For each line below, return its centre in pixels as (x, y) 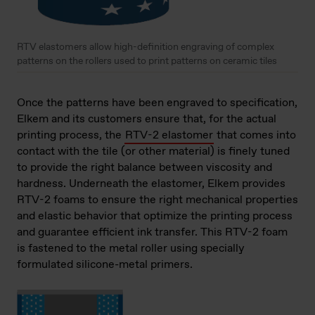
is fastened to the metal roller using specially (131, 249)
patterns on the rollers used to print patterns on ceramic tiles (147, 62)
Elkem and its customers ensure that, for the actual (147, 120)
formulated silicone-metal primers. (105, 265)
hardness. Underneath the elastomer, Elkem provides (151, 184)
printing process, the (71, 136)
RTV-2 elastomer (169, 136)
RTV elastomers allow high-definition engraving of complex (146, 47)
